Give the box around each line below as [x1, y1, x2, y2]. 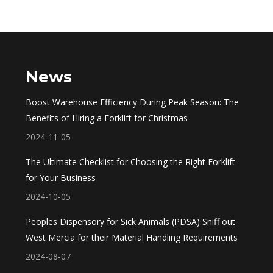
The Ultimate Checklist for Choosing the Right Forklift [26, 156, 236, 168]
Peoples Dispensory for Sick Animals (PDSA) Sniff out [26, 216, 236, 227]
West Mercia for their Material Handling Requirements [26, 232, 238, 243]
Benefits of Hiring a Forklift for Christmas [26, 112, 188, 124]
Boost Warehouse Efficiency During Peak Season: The [26, 96, 239, 108]
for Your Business [26, 172, 96, 183]
